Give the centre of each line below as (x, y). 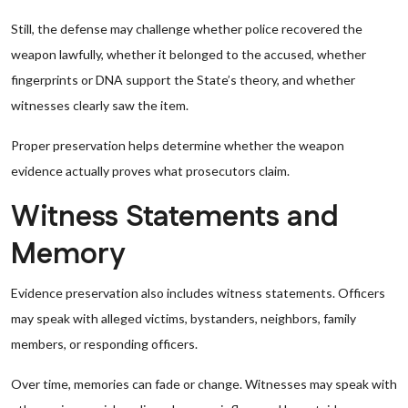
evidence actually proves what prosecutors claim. (150, 171)
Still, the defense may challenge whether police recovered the (187, 29)
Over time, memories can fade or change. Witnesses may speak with (204, 384)
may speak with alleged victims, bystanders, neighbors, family (184, 318)
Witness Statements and (175, 217)
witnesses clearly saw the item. (100, 105)
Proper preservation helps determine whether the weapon (178, 145)
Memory (68, 255)
